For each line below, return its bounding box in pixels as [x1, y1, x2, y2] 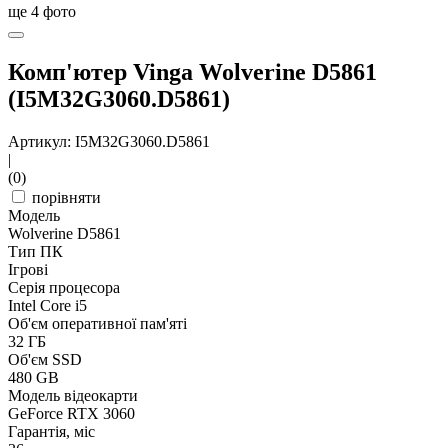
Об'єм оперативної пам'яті [8, 315, 187, 333]
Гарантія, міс [8, 423, 95, 441]
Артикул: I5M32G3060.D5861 [8, 133, 210, 151]
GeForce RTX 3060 [8, 405, 135, 423]
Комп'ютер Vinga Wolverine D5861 [8, 59, 377, 86]
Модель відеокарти [8, 387, 138, 405]
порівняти [32, 189, 101, 207]
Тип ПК [8, 243, 63, 261]
